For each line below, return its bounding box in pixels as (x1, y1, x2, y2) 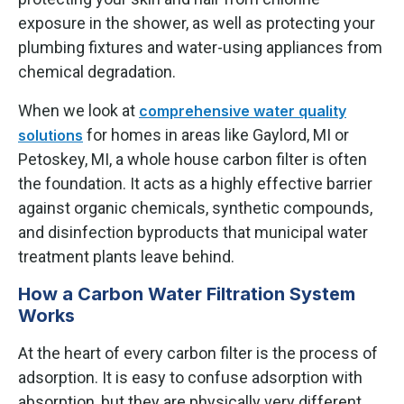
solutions (18, 125, 83, 144)
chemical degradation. (18, 61, 176, 81)
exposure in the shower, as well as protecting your (18, 13, 375, 32)
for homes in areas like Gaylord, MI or (83, 124, 349, 144)
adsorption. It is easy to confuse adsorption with (18, 367, 363, 387)
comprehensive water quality (139, 101, 346, 120)
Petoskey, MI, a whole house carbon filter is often (18, 149, 367, 169)
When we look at (18, 100, 139, 120)
